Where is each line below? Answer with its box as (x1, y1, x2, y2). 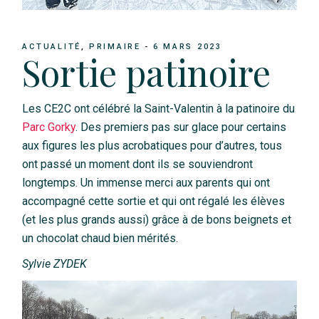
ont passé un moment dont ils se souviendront (22, 157, 253, 172)
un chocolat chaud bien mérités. (22, 231, 179, 246)
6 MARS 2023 (152, 41, 222, 51)
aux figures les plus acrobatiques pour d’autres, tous (22, 139, 283, 153)
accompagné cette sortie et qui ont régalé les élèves (22, 194, 286, 209)
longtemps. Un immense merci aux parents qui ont (22, 176, 271, 190)
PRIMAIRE (88, 41, 141, 51)
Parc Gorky (22, 120, 76, 135)
